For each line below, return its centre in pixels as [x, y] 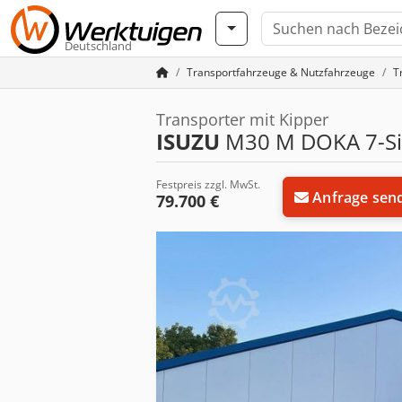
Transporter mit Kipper [242, 119]
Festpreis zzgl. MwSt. [208, 184]
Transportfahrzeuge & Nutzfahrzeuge [281, 72]
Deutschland [98, 46]
